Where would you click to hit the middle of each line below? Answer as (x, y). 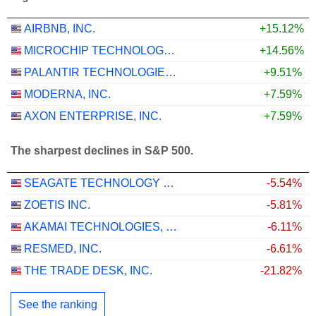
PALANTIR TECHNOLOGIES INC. (171, 73)
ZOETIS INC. (57, 205)
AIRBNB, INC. (60, 29)
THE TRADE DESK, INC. (88, 271)
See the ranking (58, 304)
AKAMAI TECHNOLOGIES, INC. (171, 227)
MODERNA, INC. (67, 95)
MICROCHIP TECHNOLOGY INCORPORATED (169, 51)
